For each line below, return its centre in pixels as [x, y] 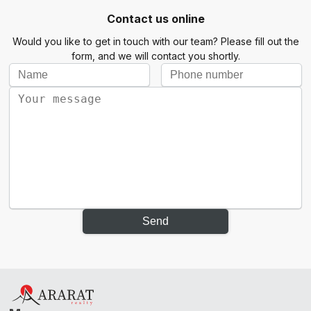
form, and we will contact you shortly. [155, 56]
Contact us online [155, 18]
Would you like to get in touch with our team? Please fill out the [155, 41]
